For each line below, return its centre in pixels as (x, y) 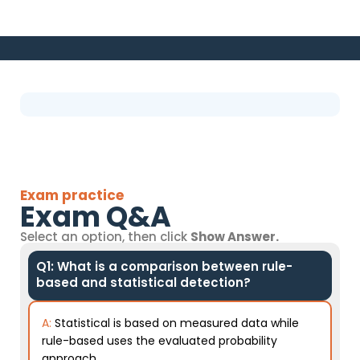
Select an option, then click (105, 237)
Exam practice (72, 195)
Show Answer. (235, 237)
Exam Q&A (96, 217)
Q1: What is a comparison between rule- (164, 266)
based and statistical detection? (143, 282)
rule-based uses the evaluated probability (160, 341)
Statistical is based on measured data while (177, 323)
